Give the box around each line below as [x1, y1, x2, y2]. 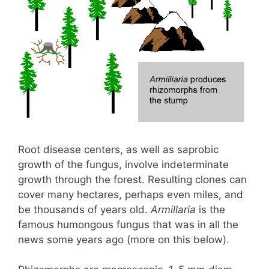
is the [196, 203, 225, 216]
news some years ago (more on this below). [18, 233, 229, 246]
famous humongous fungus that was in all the [18, 218, 238, 231]
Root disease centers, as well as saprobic [18, 143, 219, 156]
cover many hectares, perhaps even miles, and [18, 188, 243, 201]
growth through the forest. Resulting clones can [18, 173, 247, 186]
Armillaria [151, 203, 196, 216]
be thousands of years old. [18, 203, 151, 216]
